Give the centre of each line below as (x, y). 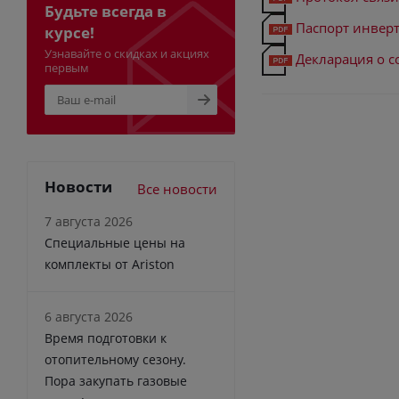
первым (67, 67)
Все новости (177, 188)
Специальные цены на (115, 242)
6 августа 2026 (89, 316)
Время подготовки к (106, 338)
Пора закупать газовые (116, 380)
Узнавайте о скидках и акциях (127, 53)
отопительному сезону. (115, 359)
